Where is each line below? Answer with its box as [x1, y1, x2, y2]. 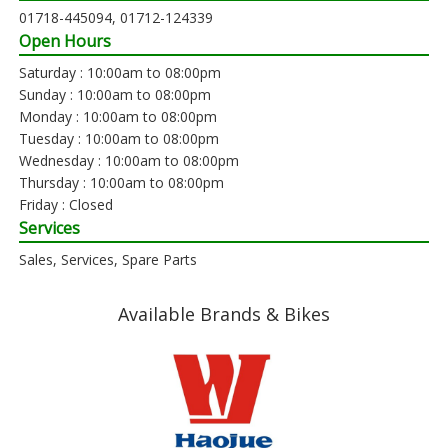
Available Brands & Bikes [118, 301, 330, 326]
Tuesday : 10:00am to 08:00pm [19, 128, 219, 148]
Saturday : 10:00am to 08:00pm [19, 62, 221, 82]
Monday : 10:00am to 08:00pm [19, 106, 217, 126]
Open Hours [19, 29, 111, 52]
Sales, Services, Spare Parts [19, 249, 197, 269]
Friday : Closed [19, 194, 113, 214]
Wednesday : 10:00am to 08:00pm [19, 150, 239, 170]
